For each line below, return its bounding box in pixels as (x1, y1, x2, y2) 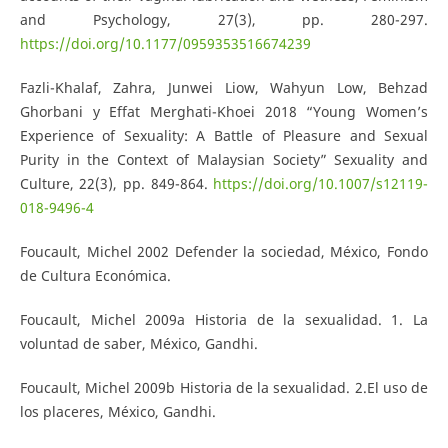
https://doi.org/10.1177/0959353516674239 (19, 33, 311, 53)
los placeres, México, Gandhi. (19, 401, 216, 421)
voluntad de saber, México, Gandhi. (19, 333, 258, 353)
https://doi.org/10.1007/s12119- (213, 173, 429, 193)
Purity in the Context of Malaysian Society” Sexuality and (19, 149, 429, 169)
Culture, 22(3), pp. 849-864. (19, 173, 214, 193)
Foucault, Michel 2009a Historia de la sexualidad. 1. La (19, 309, 429, 329)
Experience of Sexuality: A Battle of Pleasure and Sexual (19, 125, 429, 145)
